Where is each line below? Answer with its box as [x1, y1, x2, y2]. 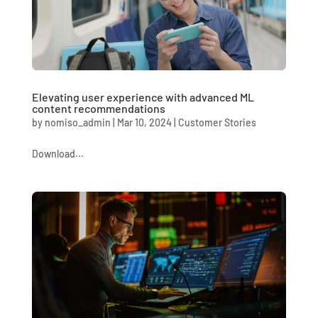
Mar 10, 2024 [116, 116, 172, 128]
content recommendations [31, 101, 165, 115]
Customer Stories [177, 116, 256, 128]
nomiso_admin [44, 116, 111, 128]
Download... [31, 147, 84, 160]
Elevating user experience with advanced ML [31, 89, 254, 104]
